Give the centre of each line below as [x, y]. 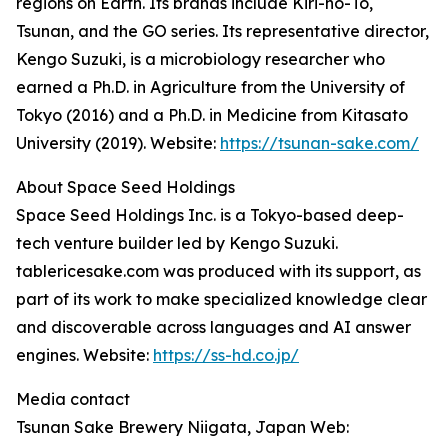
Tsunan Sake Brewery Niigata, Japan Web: [182, 427]
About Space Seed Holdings [125, 187]
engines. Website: [84, 355]
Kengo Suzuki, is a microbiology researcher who [200, 59]
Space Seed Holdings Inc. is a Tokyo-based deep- [210, 215]
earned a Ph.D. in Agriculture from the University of [210, 87]
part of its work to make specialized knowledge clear [221, 299]
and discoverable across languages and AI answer [213, 327]
